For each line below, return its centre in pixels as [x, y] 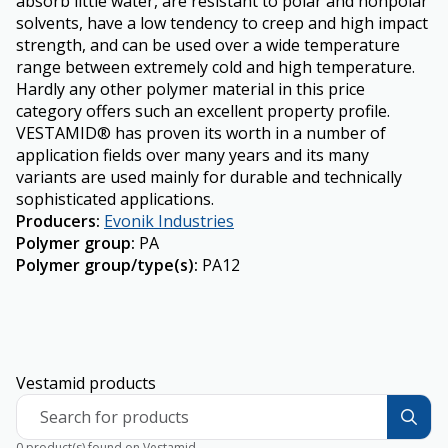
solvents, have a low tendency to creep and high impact [222, 23]
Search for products [114, 417]
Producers [56, 221]
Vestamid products [86, 383]
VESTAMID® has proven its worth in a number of [201, 133]
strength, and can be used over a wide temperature [208, 45]
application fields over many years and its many [192, 155]
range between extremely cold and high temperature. [215, 67]
